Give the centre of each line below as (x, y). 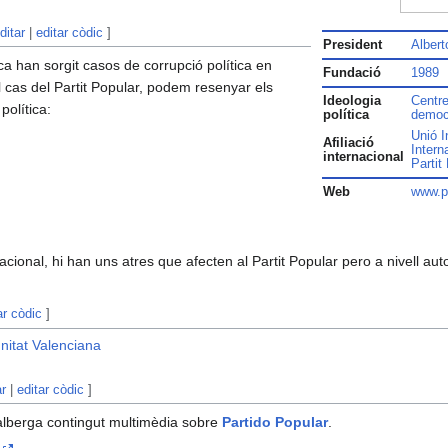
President (352, 45)
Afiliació (348, 143)
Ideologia (352, 101)
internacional (363, 157)
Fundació (352, 73)
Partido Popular (275, 422)
